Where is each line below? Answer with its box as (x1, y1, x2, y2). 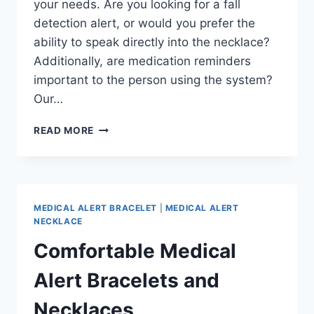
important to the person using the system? (34, 72, 273, 87)
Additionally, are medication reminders (34, 53, 251, 68)
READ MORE (34, 124, 95, 136)
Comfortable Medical (34, 238, 236, 263)
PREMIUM (93, 121, 142, 132)
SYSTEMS (93, 165, 143, 177)
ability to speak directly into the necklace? (34, 34, 270, 49)
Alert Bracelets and (34, 268, 219, 292)
